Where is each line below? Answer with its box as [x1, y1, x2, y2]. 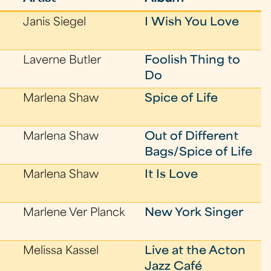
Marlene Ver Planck [23, 208, 125, 218]
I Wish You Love [145, 18, 240, 28]
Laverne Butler [23, 56, 102, 66]
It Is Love [145, 170, 198, 180]
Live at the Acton [145, 246, 246, 256]
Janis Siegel [23, 18, 87, 28]
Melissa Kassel [23, 246, 99, 256]
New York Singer [145, 208, 244, 218]
